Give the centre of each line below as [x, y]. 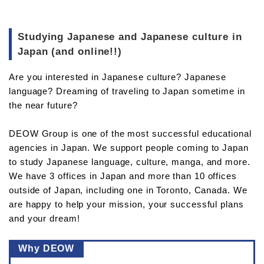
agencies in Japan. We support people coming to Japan [129, 147]
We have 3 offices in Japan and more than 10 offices [123, 176]
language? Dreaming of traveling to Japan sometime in [127, 91]
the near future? [43, 105]
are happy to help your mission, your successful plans [126, 204]
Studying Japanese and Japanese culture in [130, 37]
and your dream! [44, 218]
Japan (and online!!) [70, 51]
